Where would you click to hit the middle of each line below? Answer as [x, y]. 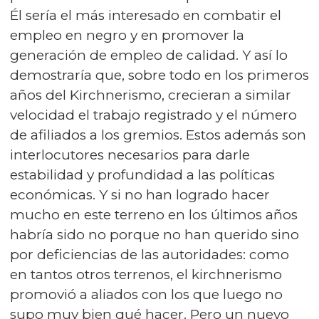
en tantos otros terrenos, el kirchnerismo [146, 274]
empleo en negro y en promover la [127, 35]
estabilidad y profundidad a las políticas [142, 175]
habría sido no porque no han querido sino [155, 235]
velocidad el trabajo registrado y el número [153, 115]
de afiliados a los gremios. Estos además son [158, 135]
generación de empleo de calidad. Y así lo [149, 55]
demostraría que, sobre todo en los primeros [159, 75]
